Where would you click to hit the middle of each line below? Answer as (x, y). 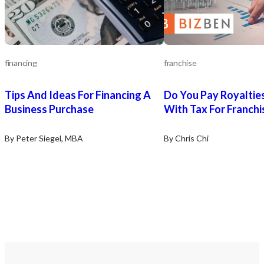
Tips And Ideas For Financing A (78, 95)
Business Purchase (49, 109)
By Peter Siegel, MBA (44, 138)
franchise (180, 63)
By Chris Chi (186, 138)
